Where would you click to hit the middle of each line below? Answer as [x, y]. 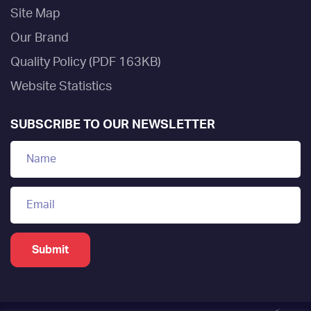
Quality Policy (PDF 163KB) [86, 62]
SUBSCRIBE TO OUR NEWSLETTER [113, 125]
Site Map [35, 14]
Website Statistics [61, 86]
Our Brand [40, 38]
